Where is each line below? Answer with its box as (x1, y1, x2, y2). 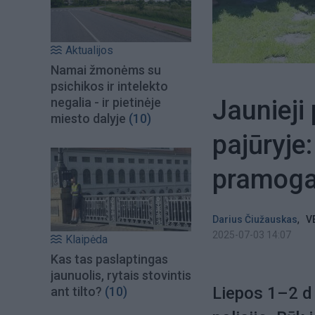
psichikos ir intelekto (51, 79, 168, 94)
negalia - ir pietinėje (51, 95, 161, 110)
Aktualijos (65, 44, 113, 58)
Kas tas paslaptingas (51, 251, 168, 266)
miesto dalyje (51, 111, 126, 127)
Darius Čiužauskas (212, 214, 297, 225)
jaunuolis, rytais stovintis (51, 267, 191, 283)
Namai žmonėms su (51, 63, 161, 78)
